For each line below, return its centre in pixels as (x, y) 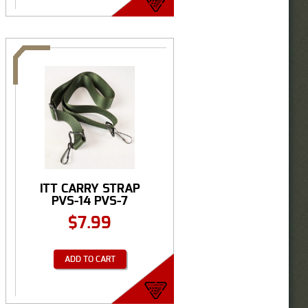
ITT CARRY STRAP (90, 188)
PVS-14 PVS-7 (90, 201)
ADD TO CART (90, 259)
